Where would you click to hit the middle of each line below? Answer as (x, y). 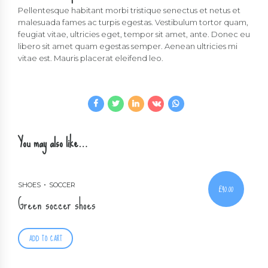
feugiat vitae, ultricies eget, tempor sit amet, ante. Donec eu (134, 34)
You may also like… (53, 143)
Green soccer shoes (57, 205)
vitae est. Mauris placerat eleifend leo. (91, 58)
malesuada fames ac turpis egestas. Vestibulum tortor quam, (133, 22)
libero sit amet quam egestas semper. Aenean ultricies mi (128, 46)
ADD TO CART (45, 238)
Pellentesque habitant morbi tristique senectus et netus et (129, 10)
